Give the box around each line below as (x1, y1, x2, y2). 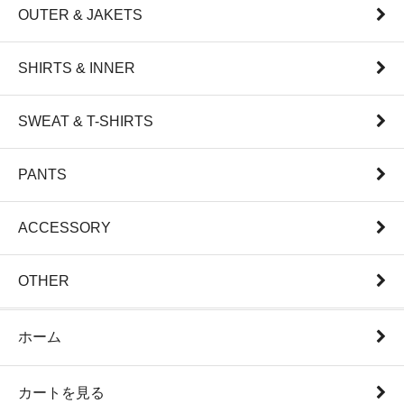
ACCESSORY (18, 220, 111, 236)
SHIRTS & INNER (18, 60, 135, 77)
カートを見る (18, 385, 105, 401)
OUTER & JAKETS (18, 7, 142, 23)
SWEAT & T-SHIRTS (18, 114, 153, 130)
